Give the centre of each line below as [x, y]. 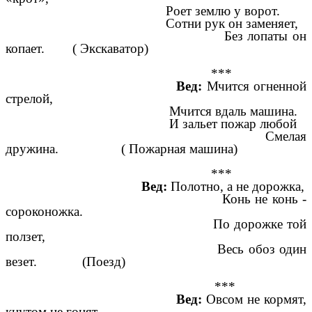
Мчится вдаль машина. [151, 111]
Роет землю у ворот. [143, 10]
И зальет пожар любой [151, 123]
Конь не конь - [156, 198]
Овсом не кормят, [254, 299]
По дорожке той [156, 224]
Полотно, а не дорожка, [237, 186]
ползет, [25, 236]
